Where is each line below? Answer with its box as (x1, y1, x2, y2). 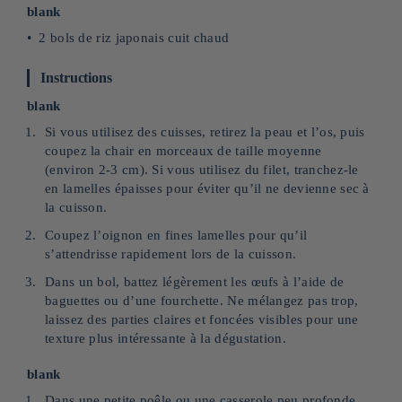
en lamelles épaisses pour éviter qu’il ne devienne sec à (45, 181, 370, 196)
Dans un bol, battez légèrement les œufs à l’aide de (45, 275, 345, 289)
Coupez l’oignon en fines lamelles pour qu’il (45, 228, 308, 242)
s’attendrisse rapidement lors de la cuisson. (45, 247, 297, 261)
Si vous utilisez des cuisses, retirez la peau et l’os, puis (45, 125, 365, 139)
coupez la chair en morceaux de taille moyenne (45, 144, 322, 158)
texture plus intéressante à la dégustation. (45, 331, 286, 345)
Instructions (40, 70, 113, 85)
